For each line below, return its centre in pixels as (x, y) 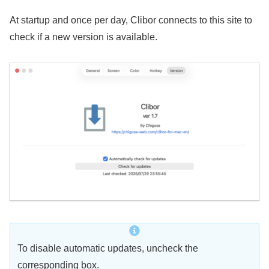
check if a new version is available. (83, 37)
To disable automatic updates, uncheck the (108, 248)
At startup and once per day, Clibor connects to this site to (131, 20)
